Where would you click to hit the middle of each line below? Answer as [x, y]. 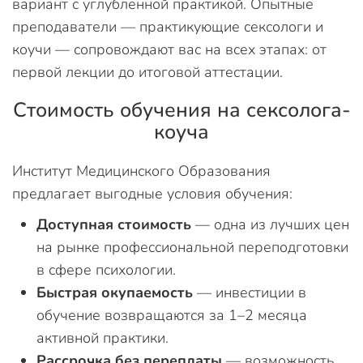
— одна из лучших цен [270, 224]
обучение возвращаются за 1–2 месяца [172, 315]
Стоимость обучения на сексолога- [181, 110]
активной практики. [102, 338]
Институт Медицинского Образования [141, 171]
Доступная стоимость [114, 224]
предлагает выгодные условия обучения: [152, 194]
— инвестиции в [250, 293]
